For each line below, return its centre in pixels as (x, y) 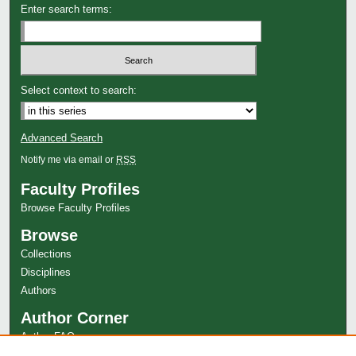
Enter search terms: (67, 9)
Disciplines (46, 273)
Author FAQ (48, 337)
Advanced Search (62, 138)
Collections (46, 254)
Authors (39, 291)
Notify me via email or (69, 160)
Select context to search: (79, 91)
